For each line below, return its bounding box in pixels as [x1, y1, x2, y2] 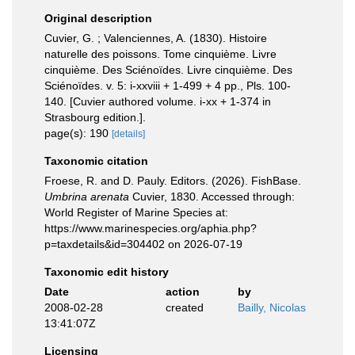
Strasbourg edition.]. [44, 111, 146, 124]
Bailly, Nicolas [238, 301, 306, 314]
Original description [44, 12, 152, 25]
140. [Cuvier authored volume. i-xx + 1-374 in [44, 95, 271, 108]
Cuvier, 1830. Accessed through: [129, 190, 295, 203]
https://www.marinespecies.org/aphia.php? [44, 222, 257, 235]
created [165, 301, 204, 314]
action [165, 285, 200, 298]
